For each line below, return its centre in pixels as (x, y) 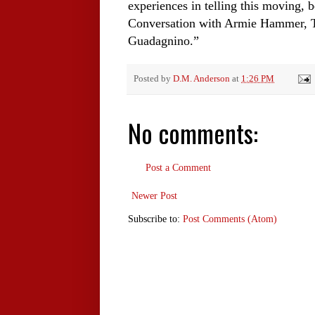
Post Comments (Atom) (230, 219)
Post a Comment (178, 167)
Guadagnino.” (163, 41)
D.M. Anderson (201, 78)
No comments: (193, 132)
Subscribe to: (155, 219)
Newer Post (154, 195)
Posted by (153, 78)
